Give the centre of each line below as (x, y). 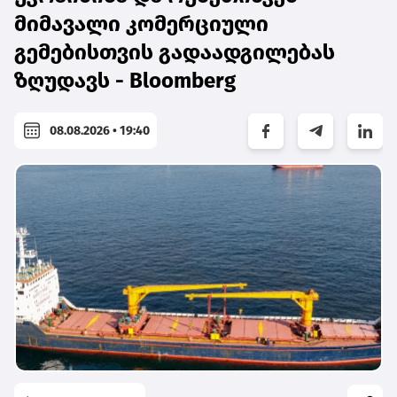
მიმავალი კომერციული (141, 24)
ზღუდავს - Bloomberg (125, 81)
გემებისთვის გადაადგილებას (175, 53)
